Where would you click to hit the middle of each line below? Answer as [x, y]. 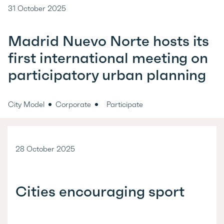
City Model [26, 104]
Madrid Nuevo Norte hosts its [109, 41]
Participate [125, 104]
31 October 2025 [37, 8]
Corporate [73, 104]
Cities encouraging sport [100, 191]
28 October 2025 [45, 149]
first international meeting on [108, 58]
